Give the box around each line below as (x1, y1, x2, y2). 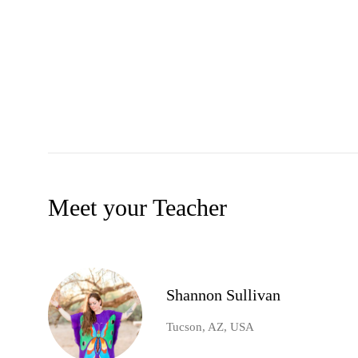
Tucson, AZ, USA (166, 320, 254, 334)
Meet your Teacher (48, 194, 227, 221)
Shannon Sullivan (166, 286, 280, 304)
